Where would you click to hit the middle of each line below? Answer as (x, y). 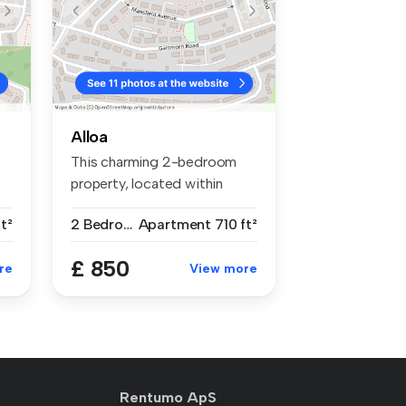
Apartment (175, 224)
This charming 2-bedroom (154, 161)
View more (223, 268)
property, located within (147, 183)
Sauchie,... (101, 205)
